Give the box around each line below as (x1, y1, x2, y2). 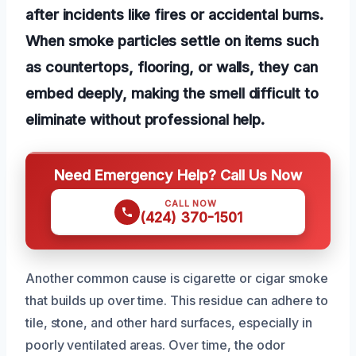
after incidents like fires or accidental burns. (25, 5, 324, 23)
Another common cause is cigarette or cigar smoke (25, 269, 329, 286)
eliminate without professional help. (25, 110, 265, 128)
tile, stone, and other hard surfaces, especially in (25, 314, 312, 331)
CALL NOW (164, 197, 217, 209)
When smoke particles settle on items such (25, 31, 319, 49)
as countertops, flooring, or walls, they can (25, 57, 318, 75)
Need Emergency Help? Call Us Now (54, 165, 302, 184)
